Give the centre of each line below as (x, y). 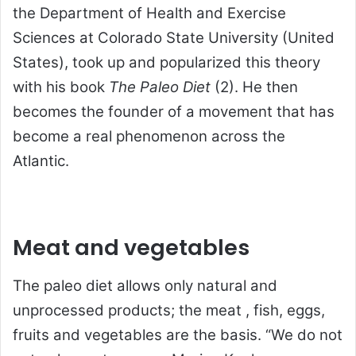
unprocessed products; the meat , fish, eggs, (169, 310)
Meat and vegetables (131, 248)
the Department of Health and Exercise (149, 14)
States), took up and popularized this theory (166, 63)
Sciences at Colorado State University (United (174, 38)
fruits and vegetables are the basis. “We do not (178, 335)
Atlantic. (41, 161)
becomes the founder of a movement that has (174, 112)
